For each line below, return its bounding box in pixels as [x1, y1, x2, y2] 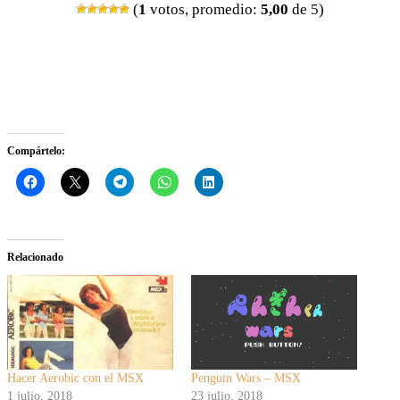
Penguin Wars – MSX [191, 371, 301, 385]
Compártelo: [7, 144, 65, 157]
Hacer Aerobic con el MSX [7, 371, 144, 385]
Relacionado [7, 250, 63, 263]
